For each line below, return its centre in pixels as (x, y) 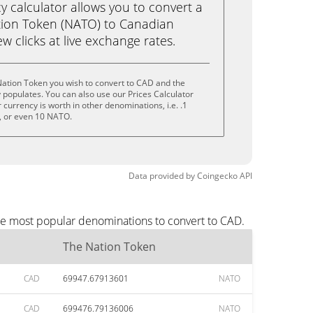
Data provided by (162, 176)
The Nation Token (109, 247)
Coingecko (217, 176)
